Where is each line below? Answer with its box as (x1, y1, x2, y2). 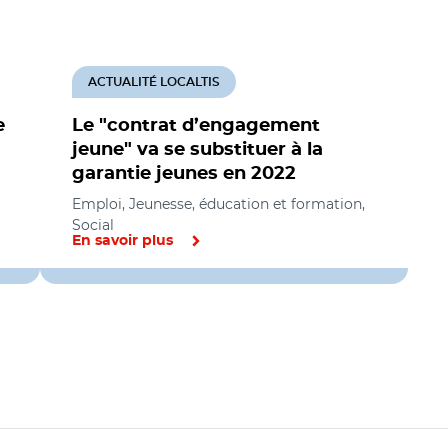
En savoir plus (72, 234, 173, 248)
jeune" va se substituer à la (72, 141, 323, 159)
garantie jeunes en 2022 (72, 165, 296, 183)
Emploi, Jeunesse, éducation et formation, (72, 195, 365, 213)
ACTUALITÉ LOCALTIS (88, 76, 220, 88)
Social (72, 216, 114, 234)
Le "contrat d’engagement (72, 117, 320, 135)
